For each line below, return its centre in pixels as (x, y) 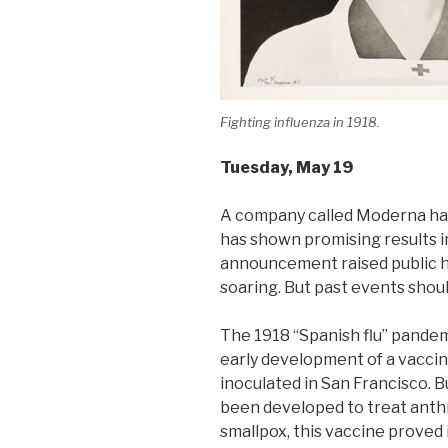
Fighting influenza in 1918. (300, 122)
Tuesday (254, 167)
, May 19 (320, 167)
